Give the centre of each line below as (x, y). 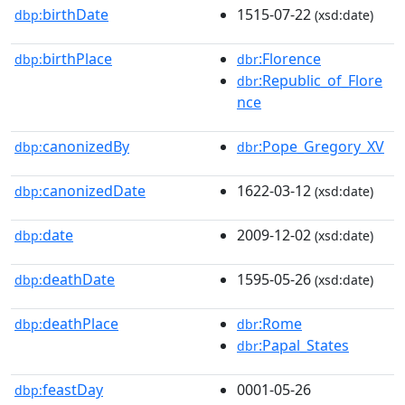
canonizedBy (86, 146)
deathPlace (80, 323)
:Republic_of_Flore (320, 80)
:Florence (290, 58)
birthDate (75, 14)
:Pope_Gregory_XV (321, 146)
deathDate (79, 279)
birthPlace (77, 58)
